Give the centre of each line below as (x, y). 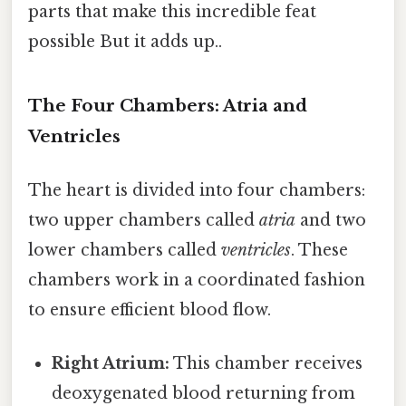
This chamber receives (266, 364)
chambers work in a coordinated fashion (197, 280)
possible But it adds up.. (125, 42)
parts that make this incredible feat (172, 12)
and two (331, 221)
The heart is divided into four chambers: (197, 191)
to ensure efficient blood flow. (150, 310)
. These (319, 251)
